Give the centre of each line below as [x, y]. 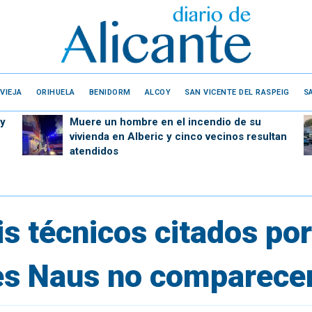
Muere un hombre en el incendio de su [165, 122]
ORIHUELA [55, 92]
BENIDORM [110, 92]
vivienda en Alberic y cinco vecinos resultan [178, 136]
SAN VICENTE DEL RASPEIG [237, 92]
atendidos [94, 151]
